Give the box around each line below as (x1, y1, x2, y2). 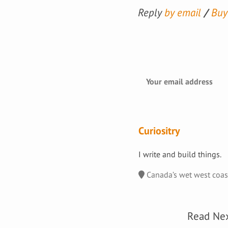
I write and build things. (138, 149, 221, 159)
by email (164, 6, 201, 20)
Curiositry (138, 124, 180, 137)
